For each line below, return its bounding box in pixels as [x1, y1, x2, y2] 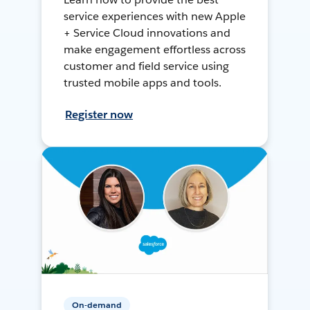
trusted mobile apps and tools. [64, 75, 221, 90]
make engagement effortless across [64, 42, 246, 57]
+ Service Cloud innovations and [64, 25, 230, 40]
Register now [65, 107, 134, 122]
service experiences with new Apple [64, 8, 246, 24]
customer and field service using [64, 58, 229, 73]
